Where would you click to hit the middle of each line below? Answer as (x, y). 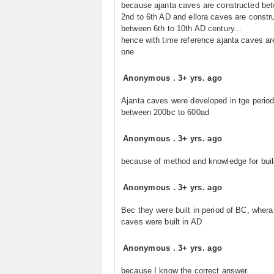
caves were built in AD (161, 222)
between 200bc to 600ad (165, 112)
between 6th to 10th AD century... (182, 28)
